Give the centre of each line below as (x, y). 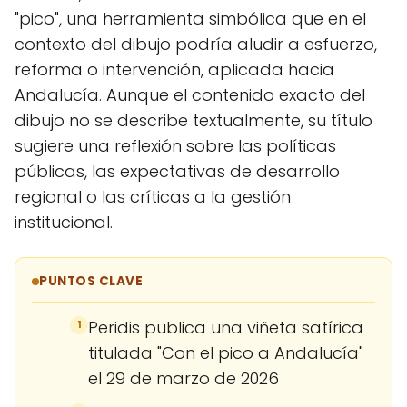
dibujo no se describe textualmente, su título (194, 120)
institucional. (64, 222)
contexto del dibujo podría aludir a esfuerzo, (196, 44)
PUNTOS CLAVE (91, 281)
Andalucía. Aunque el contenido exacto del (190, 94)
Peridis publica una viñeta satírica (226, 327)
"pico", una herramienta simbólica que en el (190, 18)
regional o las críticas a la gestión (153, 196)
